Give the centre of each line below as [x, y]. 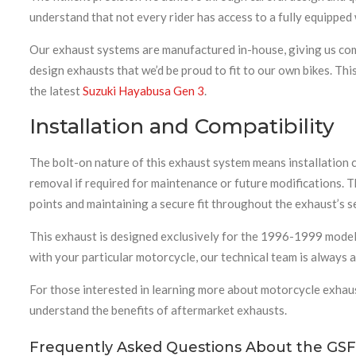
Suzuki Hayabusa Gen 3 [143, 90]
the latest [56, 90]
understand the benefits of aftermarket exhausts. [158, 310]
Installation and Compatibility [182, 126]
